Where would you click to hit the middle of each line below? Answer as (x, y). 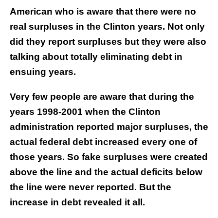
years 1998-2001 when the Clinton (85, 111)
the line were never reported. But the (91, 187)
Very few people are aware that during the (102, 96)
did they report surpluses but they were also (108, 41)
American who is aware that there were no (103, 11)
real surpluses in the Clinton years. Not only (107, 26)
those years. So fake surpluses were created (109, 157)
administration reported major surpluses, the (109, 127)
